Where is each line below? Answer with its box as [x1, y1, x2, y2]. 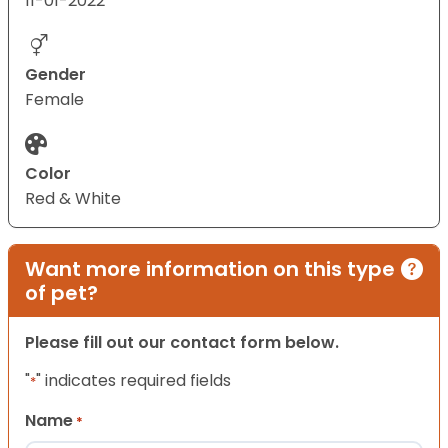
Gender [25, 63, 86, 87]
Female [25, 88, 84, 112]
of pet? [25, 279, 98, 308]
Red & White [25, 187, 121, 211]
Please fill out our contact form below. [25, 331, 339, 355]
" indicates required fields [36, 369, 231, 393]
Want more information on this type [25, 255, 395, 284]
